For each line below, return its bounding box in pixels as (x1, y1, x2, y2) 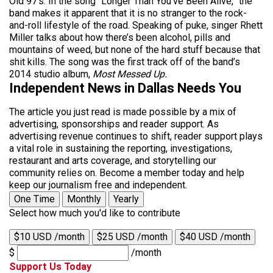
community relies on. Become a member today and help (9, 166, 244, 179)
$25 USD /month (97, 230, 168, 243)
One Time (14, 193, 55, 205)
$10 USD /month (14, 230, 85, 243)
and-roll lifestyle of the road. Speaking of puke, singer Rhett (9, 19, 263, 31)
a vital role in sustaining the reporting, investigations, (9, 142, 232, 154)
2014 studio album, (9, 68, 93, 80)
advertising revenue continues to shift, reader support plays (9, 130, 263, 142)
